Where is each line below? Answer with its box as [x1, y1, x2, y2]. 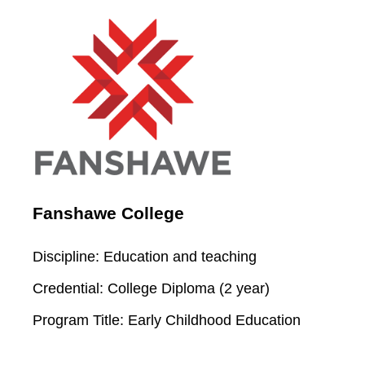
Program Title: [33, 311, 125, 328]
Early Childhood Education [124, 311, 301, 328]
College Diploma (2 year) [103, 279, 270, 297]
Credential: [33, 279, 104, 297]
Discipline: [33, 248, 100, 265]
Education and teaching [99, 248, 257, 265]
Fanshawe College [33, 204, 185, 223]
